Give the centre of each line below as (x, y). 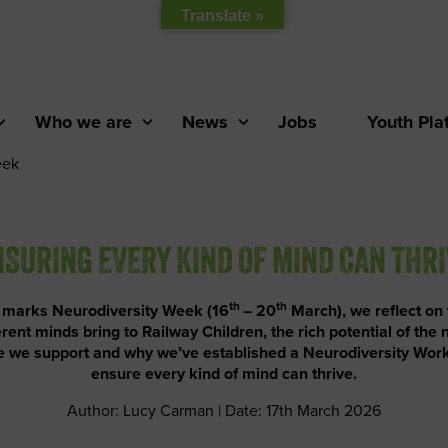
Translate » (222, 15)
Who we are (83, 122)
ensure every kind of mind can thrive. (224, 373)
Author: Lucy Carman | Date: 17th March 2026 (224, 410)
